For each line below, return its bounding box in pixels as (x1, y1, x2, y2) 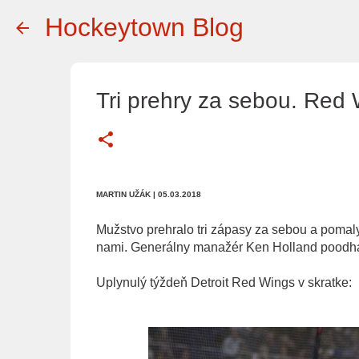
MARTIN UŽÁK (95, 190, 153, 199)
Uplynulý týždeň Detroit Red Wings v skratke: (95, 276, 352, 289)
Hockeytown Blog (45, 13, 244, 42)
